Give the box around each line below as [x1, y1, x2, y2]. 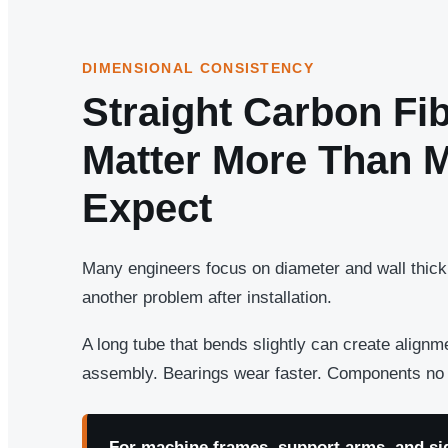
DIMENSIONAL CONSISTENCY [82, 59, 314, 76]
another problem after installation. [82, 287, 332, 307]
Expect [82, 185, 212, 230]
